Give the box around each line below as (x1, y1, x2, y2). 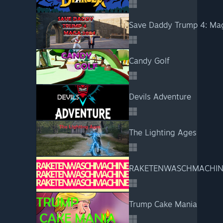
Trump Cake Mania (128, 199, 197, 209)
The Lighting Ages (128, 127, 197, 137)
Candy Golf (128, 56, 169, 66)
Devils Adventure (128, 92, 191, 102)
